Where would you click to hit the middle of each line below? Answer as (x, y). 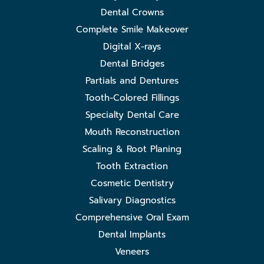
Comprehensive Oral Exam (132, 218)
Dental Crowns (132, 13)
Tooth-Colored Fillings (132, 98)
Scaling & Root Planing (132, 149)
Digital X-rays (132, 47)
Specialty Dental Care (132, 115)
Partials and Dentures (132, 81)
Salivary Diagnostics (132, 201)
